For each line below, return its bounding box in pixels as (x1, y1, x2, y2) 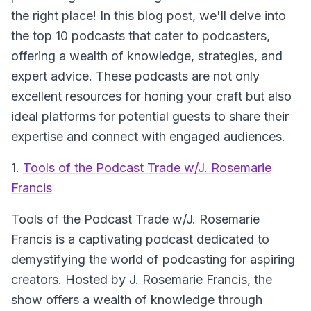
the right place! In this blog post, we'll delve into (11, 8, 286, 23)
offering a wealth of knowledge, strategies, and (11, 49, 283, 63)
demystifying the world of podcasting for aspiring (11, 252, 295, 267)
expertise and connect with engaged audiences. (11, 129, 285, 144)
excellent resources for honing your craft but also (11, 89, 292, 103)
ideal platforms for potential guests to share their (11, 109, 289, 124)
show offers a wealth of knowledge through (11, 292, 262, 307)
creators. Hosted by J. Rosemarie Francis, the (11, 272, 272, 287)
